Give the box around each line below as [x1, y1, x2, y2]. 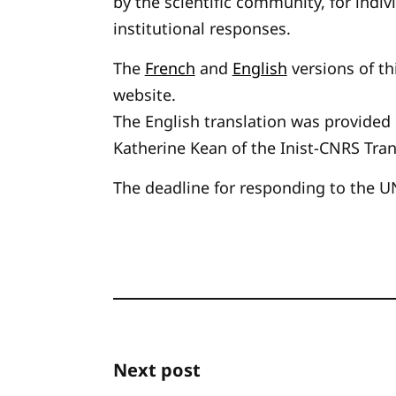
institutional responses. [112, 18, 291, 39]
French [144, 57, 195, 79]
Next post [112, 358, 201, 382]
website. [112, 84, 176, 105]
